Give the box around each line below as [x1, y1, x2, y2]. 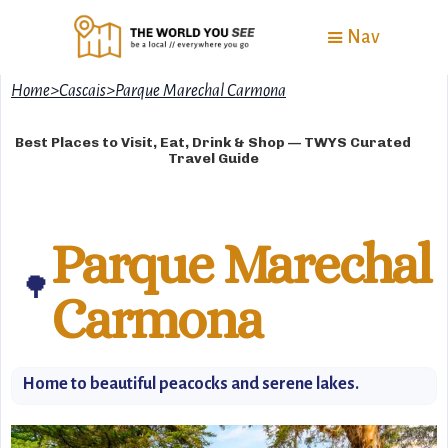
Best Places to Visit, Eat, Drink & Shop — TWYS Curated [15, 134, 412, 151]
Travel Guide [167, 150, 259, 167]
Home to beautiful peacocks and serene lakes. [22, 375, 359, 393]
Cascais [59, 82, 106, 100]
